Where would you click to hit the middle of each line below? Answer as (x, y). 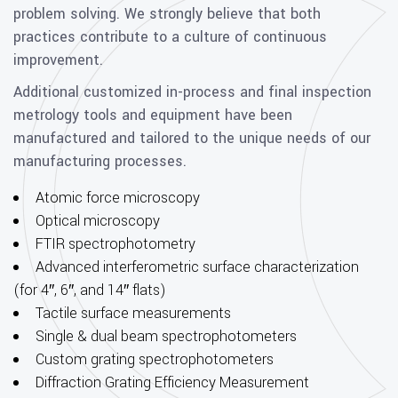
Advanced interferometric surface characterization (197, 267)
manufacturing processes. (100, 161)
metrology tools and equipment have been (153, 115)
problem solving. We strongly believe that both (167, 14)
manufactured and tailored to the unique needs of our (192, 138)
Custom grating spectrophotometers (155, 359)
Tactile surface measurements (133, 313)
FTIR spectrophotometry (115, 244)
